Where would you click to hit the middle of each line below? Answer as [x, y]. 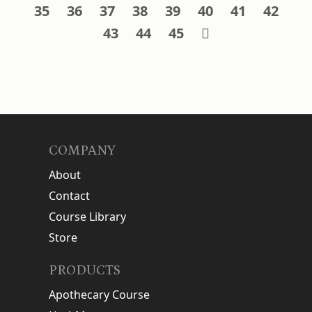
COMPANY [82, 150]
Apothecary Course [99, 294]
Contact [69, 195]
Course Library [87, 216]
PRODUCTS [85, 270]
